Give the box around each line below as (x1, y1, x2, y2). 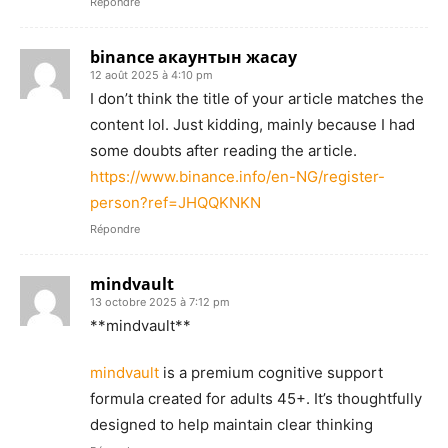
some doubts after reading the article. (90, 140, 357, 160)
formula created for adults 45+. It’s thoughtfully (90, 388, 422, 408)
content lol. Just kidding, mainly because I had (90, 114, 415, 134)
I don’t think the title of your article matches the (90, 88, 424, 108)
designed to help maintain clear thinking (90, 414, 373, 434)
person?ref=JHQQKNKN (90, 192, 261, 212)
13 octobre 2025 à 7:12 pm (90, 294, 230, 309)
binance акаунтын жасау (90, 45, 297, 68)
